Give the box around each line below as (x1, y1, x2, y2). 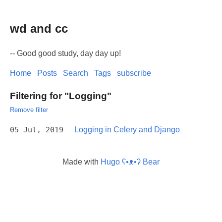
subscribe (117, 68, 151, 77)
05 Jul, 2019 (10, 125, 63, 134)
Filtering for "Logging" (10, 90, 111, 101)
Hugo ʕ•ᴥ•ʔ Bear (101, 157, 160, 166)
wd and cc (10, 21, 68, 35)
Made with (62, 157, 101, 166)
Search (63, 68, 88, 77)
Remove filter (10, 106, 48, 113)
